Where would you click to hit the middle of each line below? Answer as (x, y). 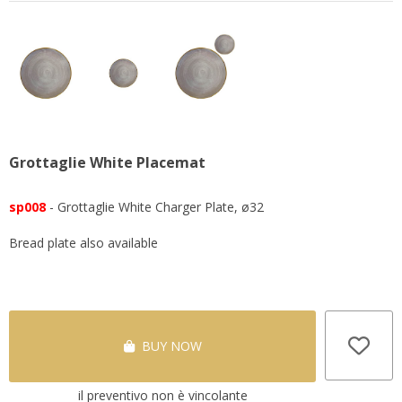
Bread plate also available (83, 242)
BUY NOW (168, 345)
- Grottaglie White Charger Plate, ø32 (155, 206)
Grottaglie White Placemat (107, 162)
